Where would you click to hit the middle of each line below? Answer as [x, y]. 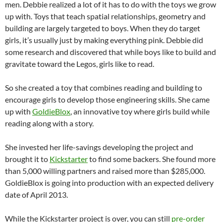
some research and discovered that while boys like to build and [111, 52]
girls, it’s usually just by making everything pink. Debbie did [104, 40]
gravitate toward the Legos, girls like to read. [80, 64]
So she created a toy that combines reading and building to [104, 87]
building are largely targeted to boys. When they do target [103, 28]
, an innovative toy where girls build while [140, 111]
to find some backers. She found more [152, 159]
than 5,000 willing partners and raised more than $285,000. [105, 171]
